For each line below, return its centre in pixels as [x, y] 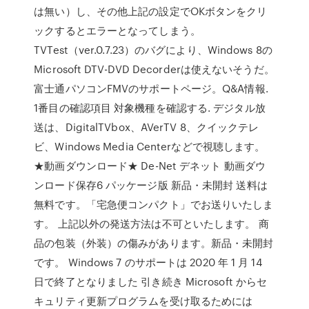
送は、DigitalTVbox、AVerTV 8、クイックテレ [147, 127]
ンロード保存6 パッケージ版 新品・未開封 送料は [151, 185]
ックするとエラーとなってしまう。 [117, 30]
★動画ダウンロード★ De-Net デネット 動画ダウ [150, 166]
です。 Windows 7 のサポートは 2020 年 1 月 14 [148, 262]
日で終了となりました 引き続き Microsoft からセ [151, 281]
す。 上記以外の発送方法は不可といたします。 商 [151, 223]
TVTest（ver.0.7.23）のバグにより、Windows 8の [153, 50]
